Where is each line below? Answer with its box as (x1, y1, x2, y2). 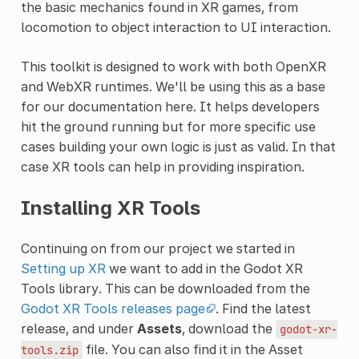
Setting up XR (20, 260, 106, 276)
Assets (136, 320, 182, 337)
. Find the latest (215, 300, 311, 317)
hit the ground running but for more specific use (20, 118, 316, 135)
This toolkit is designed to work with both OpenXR (20, 58, 326, 75)
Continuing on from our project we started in (20, 240, 295, 256)
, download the (181, 320, 276, 337)
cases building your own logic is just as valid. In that (20, 138, 336, 155)
